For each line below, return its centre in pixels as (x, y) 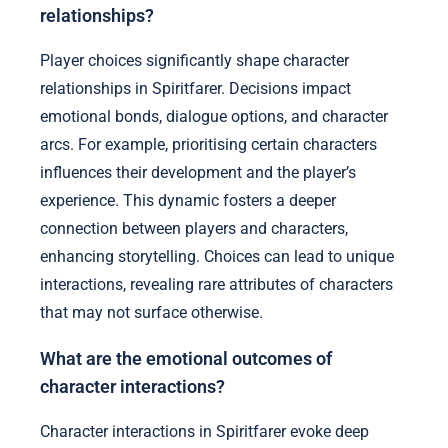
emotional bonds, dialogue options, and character (214, 117)
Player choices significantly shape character (194, 61)
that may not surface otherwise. (151, 313)
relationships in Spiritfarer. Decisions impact (195, 89)
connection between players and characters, (194, 229)
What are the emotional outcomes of (186, 358)
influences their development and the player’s (198, 173)
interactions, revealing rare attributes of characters (216, 285)
